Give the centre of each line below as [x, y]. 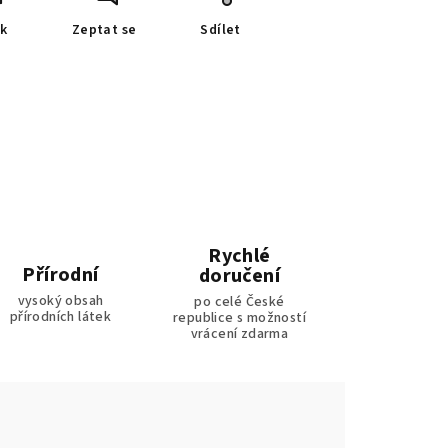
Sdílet [220, 30]
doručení [239, 276]
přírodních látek [60, 316]
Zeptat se [104, 30]
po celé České [239, 302]
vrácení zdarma [239, 334]
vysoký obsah [60, 300]
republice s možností [239, 318]
